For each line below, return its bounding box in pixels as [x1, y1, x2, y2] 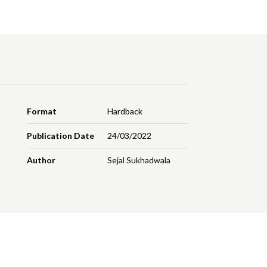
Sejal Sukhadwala [107, 155, 170, 166]
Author [27, 155, 56, 166]
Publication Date [27, 131, 95, 141]
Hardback [107, 106, 142, 117]
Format [27, 106, 57, 117]
